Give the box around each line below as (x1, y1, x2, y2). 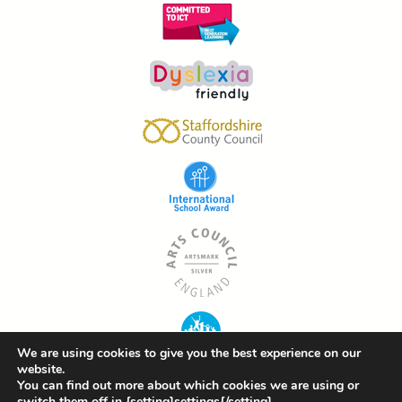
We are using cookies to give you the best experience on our (17, 345, 361, 362)
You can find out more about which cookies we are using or (17, 377, 359, 394)
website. (17, 361, 65, 378)
